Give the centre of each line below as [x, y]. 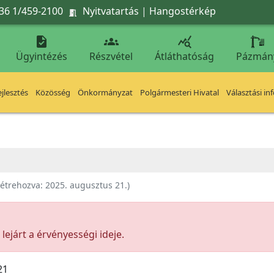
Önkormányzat [105, 92]
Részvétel [111, 56]
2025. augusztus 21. [86, 185]
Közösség [53, 92]
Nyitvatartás [111, 11]
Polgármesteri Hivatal [180, 92]
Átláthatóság [184, 56]
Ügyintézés [42, 56]
